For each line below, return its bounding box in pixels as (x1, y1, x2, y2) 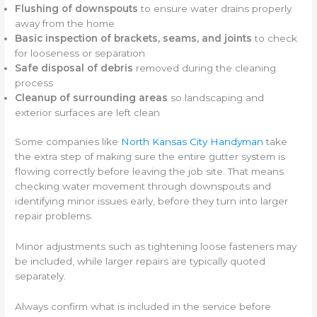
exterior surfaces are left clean (15, 106, 161, 118)
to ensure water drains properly (138, 2, 292, 14)
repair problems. (15, 210, 93, 222)
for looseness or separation (15, 47, 146, 59)
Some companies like (15, 136, 122, 148)
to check (252, 32, 298, 44)
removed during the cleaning (133, 62, 277, 74)
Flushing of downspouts (15, 2, 139, 14)
